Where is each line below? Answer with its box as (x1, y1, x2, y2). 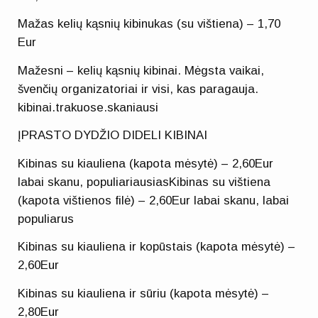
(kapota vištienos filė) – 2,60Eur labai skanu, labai (18, 193, 290, 207)
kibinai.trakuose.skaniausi (18, 100, 159, 114)
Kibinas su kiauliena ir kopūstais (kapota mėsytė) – (18, 240, 296, 254)
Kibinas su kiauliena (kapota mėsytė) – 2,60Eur (18, 156, 274, 170)
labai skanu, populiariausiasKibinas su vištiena (18, 175, 271, 189)
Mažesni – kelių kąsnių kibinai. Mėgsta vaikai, (18, 63, 265, 77)
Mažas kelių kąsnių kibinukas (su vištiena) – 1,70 (18, 17, 281, 31)
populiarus (18, 212, 75, 226)
